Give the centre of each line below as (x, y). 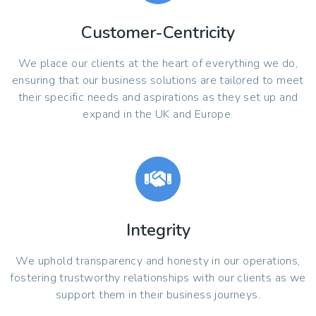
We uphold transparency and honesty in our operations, (158, 261)
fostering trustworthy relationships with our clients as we (158, 278)
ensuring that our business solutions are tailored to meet (158, 81)
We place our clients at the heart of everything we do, (158, 64)
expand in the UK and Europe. (158, 115)
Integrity (158, 230)
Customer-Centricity (158, 33)
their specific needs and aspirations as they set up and (158, 98)
